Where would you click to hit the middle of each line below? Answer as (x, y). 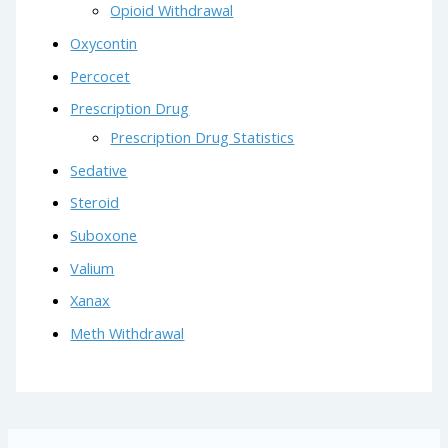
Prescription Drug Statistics (202, 137)
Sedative (99, 169)
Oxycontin (104, 42)
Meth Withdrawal (127, 333)
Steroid (95, 202)
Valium (92, 267)
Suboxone (104, 235)
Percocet (100, 75)
